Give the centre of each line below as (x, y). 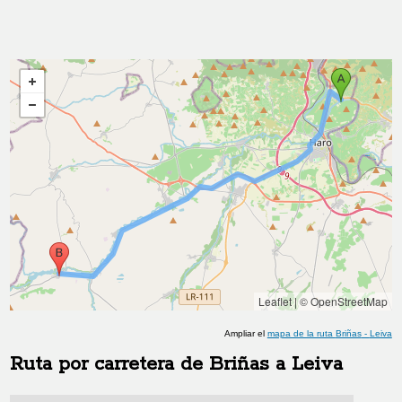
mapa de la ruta (301, 333)
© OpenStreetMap (343, 301)
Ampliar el (245, 333)
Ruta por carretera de (110, 364)
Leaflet (275, 301)
